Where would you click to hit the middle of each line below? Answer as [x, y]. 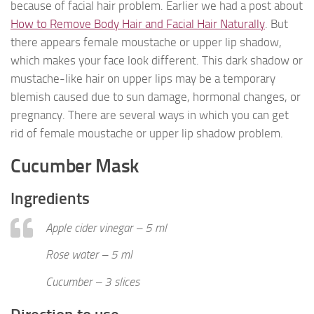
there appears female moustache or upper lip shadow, [146, 42]
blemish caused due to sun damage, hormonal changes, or [156, 96]
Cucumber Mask [75, 166]
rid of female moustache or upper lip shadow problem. [147, 133]
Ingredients [50, 198]
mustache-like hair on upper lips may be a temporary [143, 78]
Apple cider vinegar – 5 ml [106, 227]
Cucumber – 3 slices [93, 281]
